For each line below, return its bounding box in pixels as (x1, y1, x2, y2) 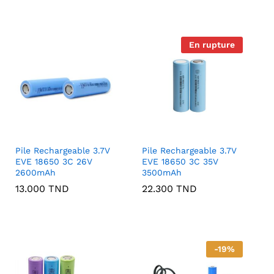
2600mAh (15, 168, 56, 178)
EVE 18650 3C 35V (142, 157, 219, 167)
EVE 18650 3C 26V (15, 157, 93, 167)
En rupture (188, 40, 235, 50)
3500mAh (142, 168, 182, 178)
